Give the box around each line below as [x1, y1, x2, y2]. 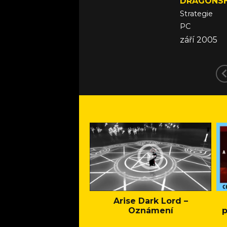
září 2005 [180, 35, 217, 45]
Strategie [180, 9, 213, 19]
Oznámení [128, 205, 173, 215]
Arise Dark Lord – [113, 196, 188, 206]
